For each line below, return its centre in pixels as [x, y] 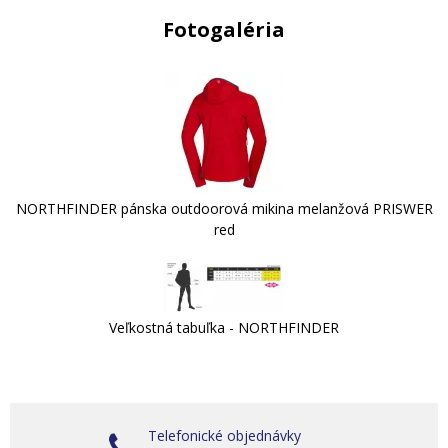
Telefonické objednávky [224, 435]
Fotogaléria [224, 29]
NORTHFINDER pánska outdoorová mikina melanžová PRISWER [224, 208]
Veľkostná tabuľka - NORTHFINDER [224, 327]
